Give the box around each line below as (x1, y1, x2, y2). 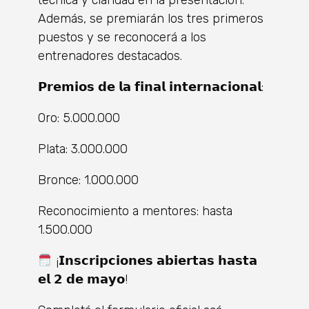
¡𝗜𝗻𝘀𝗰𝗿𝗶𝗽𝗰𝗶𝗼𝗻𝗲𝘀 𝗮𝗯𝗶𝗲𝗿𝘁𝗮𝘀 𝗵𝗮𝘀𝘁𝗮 (52, 252, 257, 268)
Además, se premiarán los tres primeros (38, 10, 263, 26)
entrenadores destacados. (38, 48, 182, 63)
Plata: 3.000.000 (38, 141, 128, 157)
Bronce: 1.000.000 (38, 172, 139, 188)
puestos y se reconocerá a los (38, 29, 206, 45)
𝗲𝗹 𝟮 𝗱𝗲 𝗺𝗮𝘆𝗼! (38, 271, 128, 287)
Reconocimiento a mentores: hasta (38, 203, 232, 219)
